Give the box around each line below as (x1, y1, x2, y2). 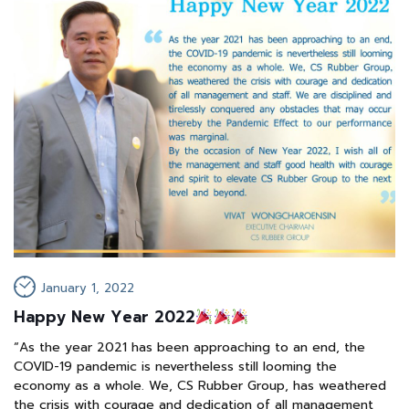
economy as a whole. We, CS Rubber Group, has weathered (14, 376, 386, 396)
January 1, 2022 (41, 279, 134, 298)
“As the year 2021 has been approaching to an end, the (14, 338, 365, 358)
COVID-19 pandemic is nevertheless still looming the (14, 357, 337, 377)
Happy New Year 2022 (14, 305, 195, 330)
